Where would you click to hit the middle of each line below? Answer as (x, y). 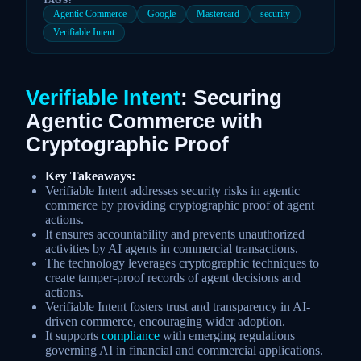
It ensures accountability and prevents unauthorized (175, 234)
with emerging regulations (227, 335)
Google (162, 13)
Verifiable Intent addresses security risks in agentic (172, 190)
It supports (73, 335)
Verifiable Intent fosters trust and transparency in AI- (178, 306)
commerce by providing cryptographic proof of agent (180, 205)
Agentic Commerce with (144, 120)
